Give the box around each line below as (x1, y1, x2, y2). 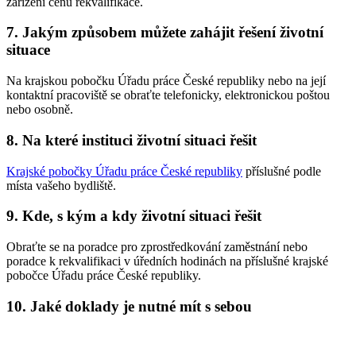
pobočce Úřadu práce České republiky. (6, 268, 201, 282)
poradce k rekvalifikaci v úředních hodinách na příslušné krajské (6, 253, 328, 268)
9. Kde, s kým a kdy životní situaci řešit (6, 207, 261, 225)
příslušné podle (242, 164, 321, 178)
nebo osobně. (6, 103, 73, 117)
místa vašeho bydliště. (6, 178, 116, 192)
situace (6, 41, 50, 59)
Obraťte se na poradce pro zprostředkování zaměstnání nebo (6, 239, 308, 253)
